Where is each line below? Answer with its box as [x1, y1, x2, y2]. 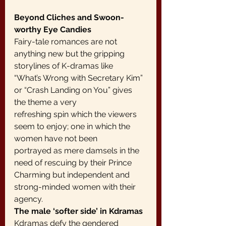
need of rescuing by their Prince [14, 158, 134, 167]
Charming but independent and [14, 170, 132, 180]
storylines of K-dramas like [14, 61, 113, 71]
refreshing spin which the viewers [14, 109, 139, 119]
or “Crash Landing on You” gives [14, 85, 134, 95]
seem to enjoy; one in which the [14, 122, 132, 131]
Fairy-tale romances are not [14, 37, 119, 46]
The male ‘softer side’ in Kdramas [14, 206, 143, 216]
